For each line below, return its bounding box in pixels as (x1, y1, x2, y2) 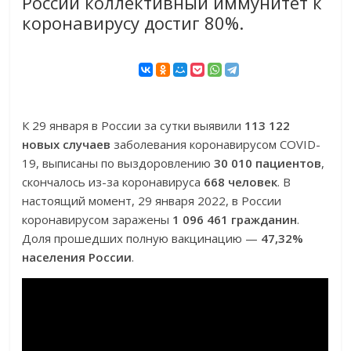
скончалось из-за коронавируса (22, 174, 204, 190)
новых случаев (22, 136, 111, 153)
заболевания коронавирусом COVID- (110, 136, 321, 153)
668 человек (204, 174, 278, 190)
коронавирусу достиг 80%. (22, 11, 244, 35)
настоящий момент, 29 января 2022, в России (22, 193, 282, 209)
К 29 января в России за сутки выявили (22, 118, 245, 134)
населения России (22, 249, 132, 266)
